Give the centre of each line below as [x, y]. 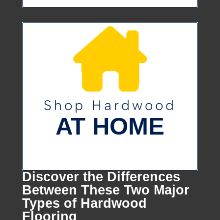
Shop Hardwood [110, 105]
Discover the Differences [101, 177]
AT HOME [110, 126]
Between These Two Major [106, 190]
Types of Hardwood [84, 203]
